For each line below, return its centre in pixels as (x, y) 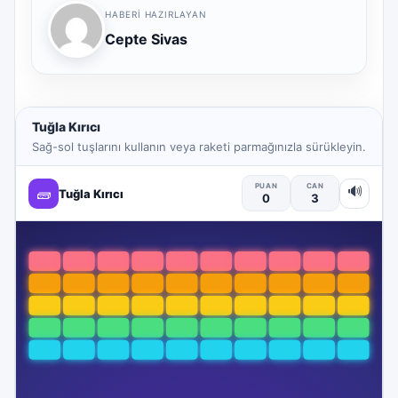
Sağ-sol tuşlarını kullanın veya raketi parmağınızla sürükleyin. (199, 147)
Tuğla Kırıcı (66, 127)
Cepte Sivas (146, 40)
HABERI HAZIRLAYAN (156, 15)
